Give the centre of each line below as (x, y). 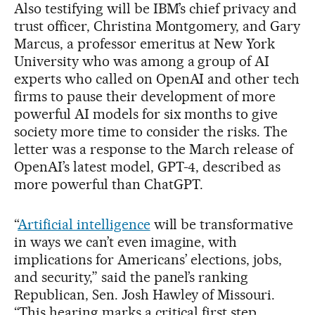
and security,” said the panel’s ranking (131, 277)
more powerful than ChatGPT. (109, 184)
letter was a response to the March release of (154, 149)
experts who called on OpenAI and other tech (157, 78)
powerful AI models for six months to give (146, 114)
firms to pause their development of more (145, 96)
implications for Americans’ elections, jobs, (148, 259)
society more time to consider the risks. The (151, 131)
